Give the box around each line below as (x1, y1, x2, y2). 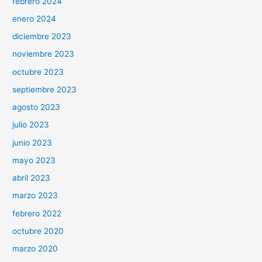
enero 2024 (12, 13, 57, 23)
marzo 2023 (12, 191, 58, 201)
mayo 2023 (12, 155, 56, 165)
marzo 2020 (12, 244, 58, 254)
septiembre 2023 (12, 84, 77, 94)
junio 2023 (12, 137, 53, 147)
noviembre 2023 (12, 49, 75, 59)
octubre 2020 (12, 226, 64, 236)
